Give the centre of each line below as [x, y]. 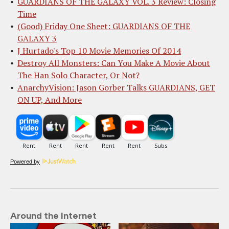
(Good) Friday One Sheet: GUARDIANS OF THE [104, 26]
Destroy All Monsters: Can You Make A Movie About [114, 63]
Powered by [25, 161]
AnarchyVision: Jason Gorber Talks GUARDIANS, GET [116, 87]
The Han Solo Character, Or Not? [78, 75]
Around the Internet [53, 215]
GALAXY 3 [37, 38]
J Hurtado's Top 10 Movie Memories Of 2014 [99, 50]
